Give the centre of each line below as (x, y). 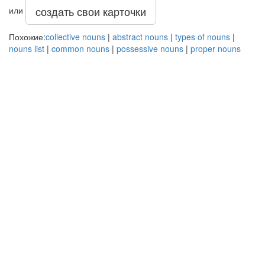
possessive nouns (150, 49)
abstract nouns (140, 37)
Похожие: (27, 37)
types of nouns (203, 37)
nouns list (27, 49)
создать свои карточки (91, 11)
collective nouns (75, 37)
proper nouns (216, 49)
